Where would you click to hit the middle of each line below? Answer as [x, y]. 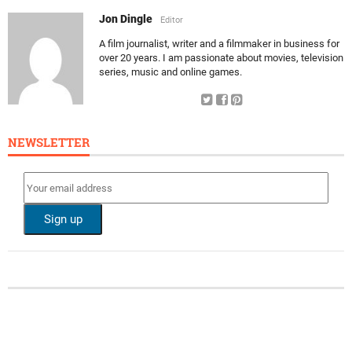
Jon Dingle [127, 19]
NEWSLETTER [49, 143]
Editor [172, 20]
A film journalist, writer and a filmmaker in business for [219, 44]
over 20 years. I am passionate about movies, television [221, 58]
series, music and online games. [170, 72]
